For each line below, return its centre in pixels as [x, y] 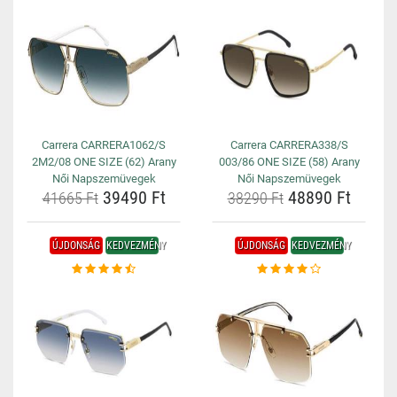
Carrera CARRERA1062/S [104, 145]
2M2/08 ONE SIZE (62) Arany [104, 162]
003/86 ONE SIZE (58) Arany [289, 162]
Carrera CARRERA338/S [289, 145]
